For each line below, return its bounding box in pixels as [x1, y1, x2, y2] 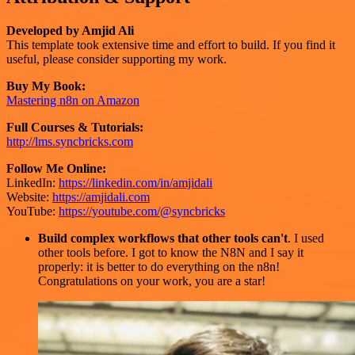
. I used [288, 231, 324, 246]
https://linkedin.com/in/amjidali [59, 176, 212, 190]
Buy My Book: [6, 79, 86, 94]
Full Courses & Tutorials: [6, 120, 143, 135]
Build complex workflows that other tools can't [38, 231, 288, 246]
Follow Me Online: [6, 162, 106, 176]
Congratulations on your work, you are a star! [38, 274, 265, 288]
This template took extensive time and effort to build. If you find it [6, 38, 335, 52]
